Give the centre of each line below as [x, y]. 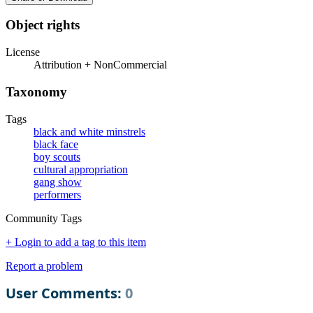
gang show [58, 182]
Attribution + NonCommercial [100, 65]
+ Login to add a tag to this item [76, 242]
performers [57, 194]
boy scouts [57, 156]
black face [56, 144]
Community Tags [44, 218]
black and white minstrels [89, 131]
